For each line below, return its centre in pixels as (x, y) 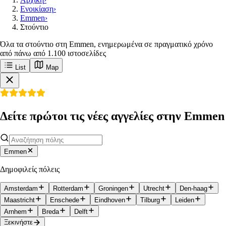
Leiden (185, 200)
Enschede (65, 200)
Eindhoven (110, 200)
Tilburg (150, 200)
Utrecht (154, 188)
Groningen (113, 188)
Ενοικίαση (37, 9)
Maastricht (19, 200)
